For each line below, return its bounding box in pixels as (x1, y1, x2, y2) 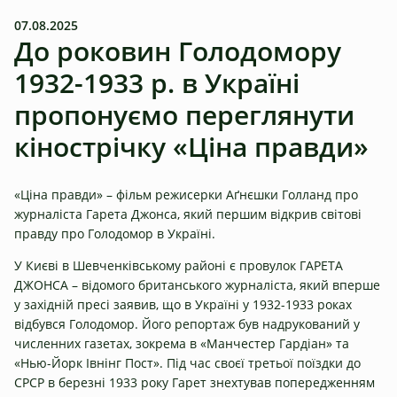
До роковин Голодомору (14, 33, 341, 69)
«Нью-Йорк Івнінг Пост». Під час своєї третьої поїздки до (14, 354, 361, 371)
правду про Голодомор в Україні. (14, 224, 215, 242)
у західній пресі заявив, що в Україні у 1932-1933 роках (14, 295, 352, 313)
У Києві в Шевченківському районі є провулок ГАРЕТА (14, 256, 343, 274)
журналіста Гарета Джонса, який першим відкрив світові (14, 205, 362, 222)
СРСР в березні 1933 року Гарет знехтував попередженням (14, 373, 375, 391)
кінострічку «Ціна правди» (14, 128, 369, 165)
